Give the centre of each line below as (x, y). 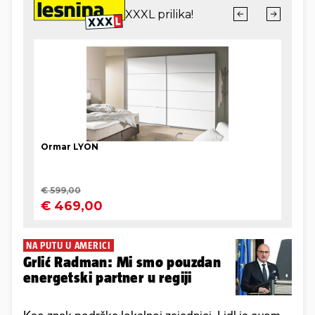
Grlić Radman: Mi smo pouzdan (122, 262)
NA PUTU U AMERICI (69, 246)
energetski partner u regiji (108, 278)
